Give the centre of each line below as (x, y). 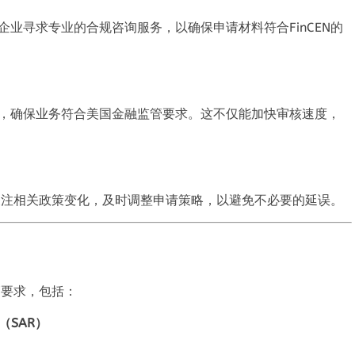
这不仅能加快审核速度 (264, 113)
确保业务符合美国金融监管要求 (99, 113)
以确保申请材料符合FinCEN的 (259, 27)
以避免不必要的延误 (273, 200)
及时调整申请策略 (153, 200)
